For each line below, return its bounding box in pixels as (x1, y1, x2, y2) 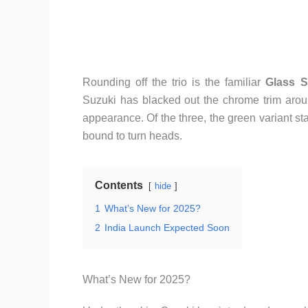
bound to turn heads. (82, 130, 182, 142)
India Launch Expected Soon (104, 222, 230, 234)
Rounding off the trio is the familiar (82, 76, 266, 89)
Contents (95, 179, 143, 192)
